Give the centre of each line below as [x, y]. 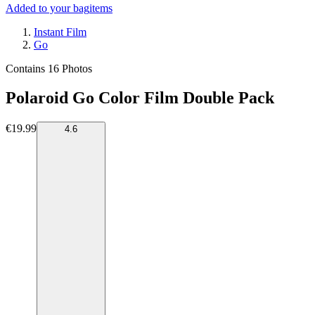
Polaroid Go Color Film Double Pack [140, 98]
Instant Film [60, 32]
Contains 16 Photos [49, 68]
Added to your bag [47, 8]
